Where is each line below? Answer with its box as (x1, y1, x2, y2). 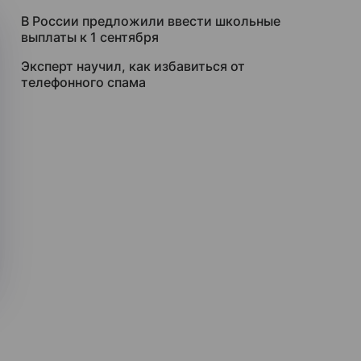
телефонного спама (21, 74, 146, 90)
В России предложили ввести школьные (21, 13, 280, 29)
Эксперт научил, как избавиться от (21, 58, 245, 74)
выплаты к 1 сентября (21, 29, 159, 45)
